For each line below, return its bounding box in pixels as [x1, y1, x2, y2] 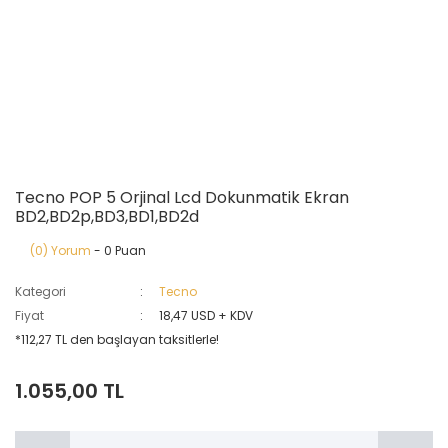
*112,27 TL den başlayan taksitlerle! [15, 331, 219, 348]
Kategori [15, 283, 66, 300]
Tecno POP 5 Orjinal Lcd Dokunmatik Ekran [15, 186, 349, 209]
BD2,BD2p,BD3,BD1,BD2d [15, 205, 199, 228]
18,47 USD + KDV [159, 307, 254, 324]
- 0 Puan [91, 242, 146, 259]
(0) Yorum [30, 242, 91, 259]
